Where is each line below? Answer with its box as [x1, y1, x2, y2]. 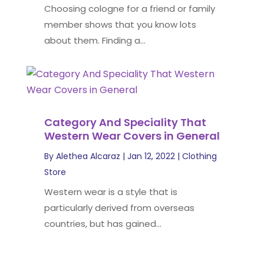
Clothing [181, 150, 217, 162]
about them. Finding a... [44, 34, 146, 47]
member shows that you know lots [44, 18, 196, 31]
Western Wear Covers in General [44, 128, 220, 143]
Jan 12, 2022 [127, 150, 175, 162]
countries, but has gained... [44, 217, 161, 230]
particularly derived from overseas [44, 202, 194, 214]
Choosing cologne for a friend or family [44, 2, 215, 15]
